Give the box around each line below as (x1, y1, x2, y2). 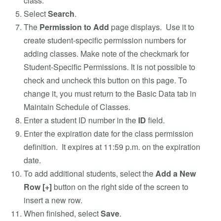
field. (146, 114, 165, 126)
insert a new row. (24, 194, 82, 206)
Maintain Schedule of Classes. (24, 101, 130, 112)
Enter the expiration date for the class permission (24, 127, 193, 139)
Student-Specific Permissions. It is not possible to (24, 61, 195, 73)
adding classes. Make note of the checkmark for (24, 47, 189, 59)
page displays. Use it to (109, 21, 194, 33)
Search (48, 7, 74, 19)
